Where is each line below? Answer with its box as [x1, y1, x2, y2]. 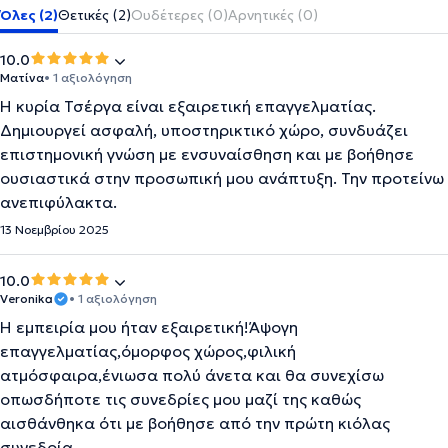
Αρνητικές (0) [228, 6, 318, 25]
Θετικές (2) [58, 6, 131, 25]
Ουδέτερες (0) [131, 6, 228, 25]
